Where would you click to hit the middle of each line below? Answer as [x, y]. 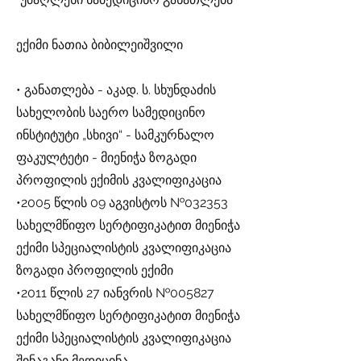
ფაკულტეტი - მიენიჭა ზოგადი [106, 158]
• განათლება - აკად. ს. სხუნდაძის [116, 90]
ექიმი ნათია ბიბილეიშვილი [100, 45]
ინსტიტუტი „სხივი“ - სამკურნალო [115, 135]
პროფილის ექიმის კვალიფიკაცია [119, 180]
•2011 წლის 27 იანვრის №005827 [115, 293]
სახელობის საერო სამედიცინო [111, 112]
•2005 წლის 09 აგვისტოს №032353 [122, 203]
